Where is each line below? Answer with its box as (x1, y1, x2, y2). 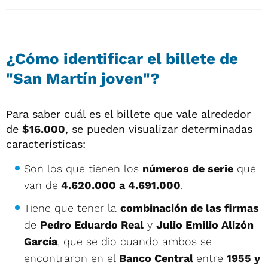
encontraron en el (24, 251, 119, 264)
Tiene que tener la (24, 201, 120, 214)
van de (24, 178, 58, 191)
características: (6, 137, 86, 150)
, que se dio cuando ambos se (57, 234, 212, 248)
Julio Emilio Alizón (156, 218, 254, 231)
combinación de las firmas (120, 201, 259, 214)
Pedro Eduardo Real (40, 218, 144, 231)
